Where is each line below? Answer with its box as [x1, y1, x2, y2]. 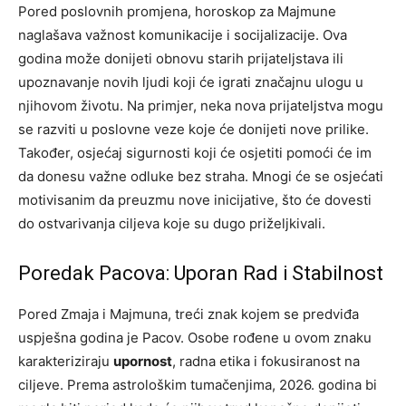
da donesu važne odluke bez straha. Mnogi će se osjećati [18, 167, 383, 185]
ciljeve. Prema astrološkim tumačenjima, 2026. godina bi [18, 375, 377, 393]
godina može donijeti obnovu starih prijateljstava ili [18, 49, 343, 67]
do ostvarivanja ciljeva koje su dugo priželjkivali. [18, 214, 325, 232]
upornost [113, 352, 172, 370]
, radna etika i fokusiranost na [172, 352, 360, 370]
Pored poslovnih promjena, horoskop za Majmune [18, 2, 336, 20]
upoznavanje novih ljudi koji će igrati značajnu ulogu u [18, 72, 363, 91]
